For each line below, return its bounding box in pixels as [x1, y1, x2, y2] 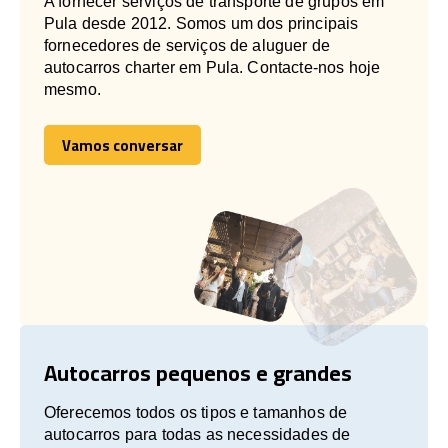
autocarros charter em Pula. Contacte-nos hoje [44, 58, 381, 76]
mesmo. [44, 80, 101, 98]
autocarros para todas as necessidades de [44, 425, 351, 443]
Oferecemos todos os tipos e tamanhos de [44, 403, 348, 421]
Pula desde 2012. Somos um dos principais [44, 14, 359, 32]
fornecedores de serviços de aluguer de [44, 36, 331, 54]
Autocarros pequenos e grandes [44, 351, 352, 394]
